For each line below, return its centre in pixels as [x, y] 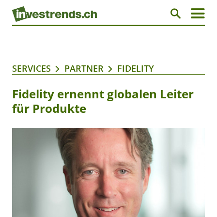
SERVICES [31, 69]
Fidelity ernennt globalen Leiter [103, 94]
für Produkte [49, 108]
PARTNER [84, 69]
